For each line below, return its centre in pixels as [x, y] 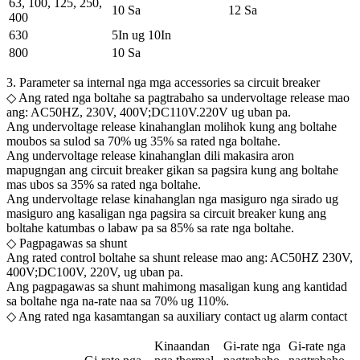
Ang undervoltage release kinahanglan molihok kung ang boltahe [172, 126]
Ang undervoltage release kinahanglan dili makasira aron [150, 155]
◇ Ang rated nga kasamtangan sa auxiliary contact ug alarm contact [177, 316]
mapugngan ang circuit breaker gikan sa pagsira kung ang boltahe [172, 170]
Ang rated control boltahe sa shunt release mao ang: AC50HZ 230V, [180, 257]
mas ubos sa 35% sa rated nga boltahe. [104, 184]
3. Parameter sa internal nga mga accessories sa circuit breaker [163, 82]
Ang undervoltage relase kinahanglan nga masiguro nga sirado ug [172, 198]
